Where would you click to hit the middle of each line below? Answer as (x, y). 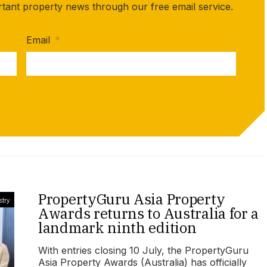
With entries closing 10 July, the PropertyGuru (143, 250)
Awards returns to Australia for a (149, 213)
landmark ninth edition (117, 227)
